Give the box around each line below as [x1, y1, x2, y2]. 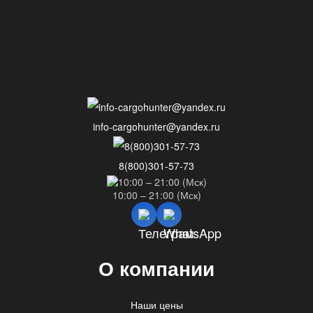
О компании [99, 259, 214, 280]
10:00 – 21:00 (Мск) [112, 188, 201, 202]
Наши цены [130, 298, 183, 312]
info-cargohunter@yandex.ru [93, 119, 220, 133]
